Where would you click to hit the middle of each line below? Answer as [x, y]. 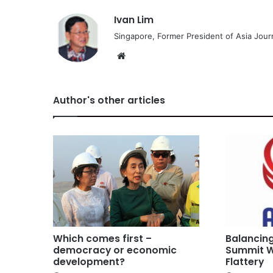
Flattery [245, 261]
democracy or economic [115, 250]
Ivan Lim [134, 19]
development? [89, 261]
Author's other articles [109, 100]
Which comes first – [102, 238]
